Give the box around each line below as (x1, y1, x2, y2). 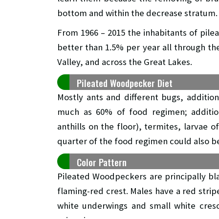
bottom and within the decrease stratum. (57, 7, 218, 19)
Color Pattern (77, 155, 127, 169)
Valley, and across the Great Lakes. (57, 56, 192, 68)
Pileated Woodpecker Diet (77, 76, 173, 90)
